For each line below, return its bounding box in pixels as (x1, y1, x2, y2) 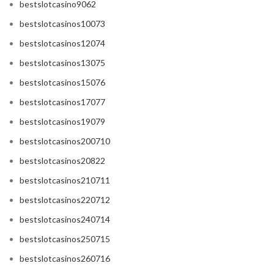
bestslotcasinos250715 (20, 234, 110, 245)
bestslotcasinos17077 (20, 97, 105, 108)
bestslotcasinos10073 (20, 18, 105, 29)
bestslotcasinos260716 (20, 253, 110, 264)
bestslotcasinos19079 (20, 116, 105, 127)
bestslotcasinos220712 (20, 194, 110, 206)
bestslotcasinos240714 (20, 214, 110, 225)
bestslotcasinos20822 (20, 155, 105, 166)
